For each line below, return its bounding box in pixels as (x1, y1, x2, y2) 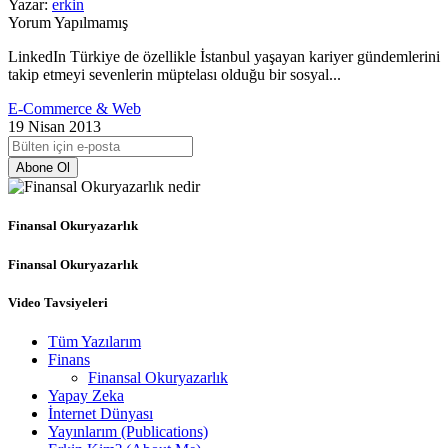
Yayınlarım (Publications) (48, 423, 208, 440)
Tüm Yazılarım (48, 333, 141, 350)
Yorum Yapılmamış (8, 14, 128, 32)
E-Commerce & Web (8, 100, 141, 118)
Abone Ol (16, 160, 70, 176)
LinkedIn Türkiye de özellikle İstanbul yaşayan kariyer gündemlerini (8, 48, 440, 66)
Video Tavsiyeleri (8, 294, 108, 310)
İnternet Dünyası (48, 405, 153, 422)
